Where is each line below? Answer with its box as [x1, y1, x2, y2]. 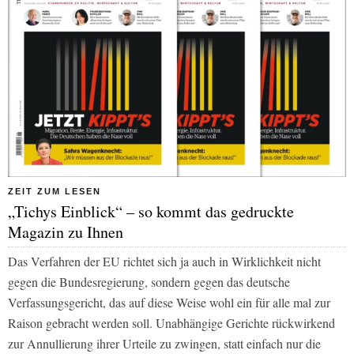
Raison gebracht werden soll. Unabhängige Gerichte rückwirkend [8, 314, 335, 331]
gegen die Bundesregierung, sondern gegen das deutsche [8, 273, 290, 290]
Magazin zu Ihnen [8, 220, 123, 243]
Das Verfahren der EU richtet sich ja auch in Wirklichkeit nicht [8, 252, 321, 269]
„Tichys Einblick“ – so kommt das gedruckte [8, 200, 294, 222]
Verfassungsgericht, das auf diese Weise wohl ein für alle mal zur [8, 293, 330, 311]
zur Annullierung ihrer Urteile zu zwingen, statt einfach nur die [8, 334, 321, 352]
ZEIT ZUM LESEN [8, 186, 101, 196]
